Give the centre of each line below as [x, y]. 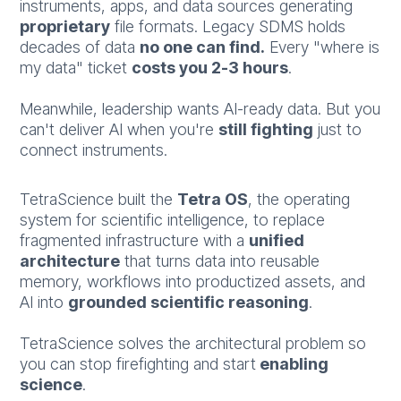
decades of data [80, 47]
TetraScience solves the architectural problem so [193, 343]
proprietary [65, 26]
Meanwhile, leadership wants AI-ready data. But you [200, 109]
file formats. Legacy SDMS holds [228, 26]
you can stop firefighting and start [138, 364]
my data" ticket [76, 68]
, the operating [299, 199]
